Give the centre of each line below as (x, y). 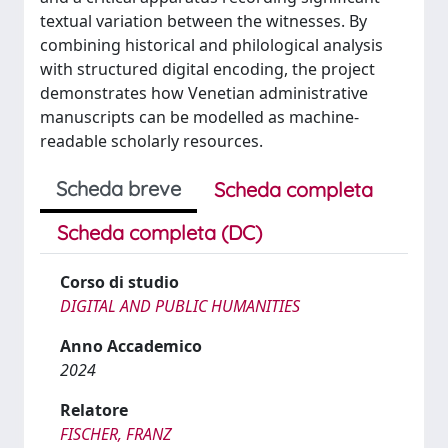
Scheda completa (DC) (159, 232)
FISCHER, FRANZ (116, 434)
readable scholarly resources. (151, 141)
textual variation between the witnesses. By (203, 21)
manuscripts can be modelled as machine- (199, 117)
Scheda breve (118, 188)
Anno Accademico (131, 346)
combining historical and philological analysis (211, 45)
